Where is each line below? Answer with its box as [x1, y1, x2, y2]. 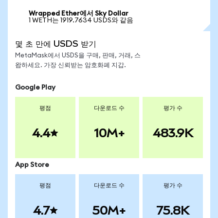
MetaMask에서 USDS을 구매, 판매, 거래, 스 [15, 53, 141, 59]
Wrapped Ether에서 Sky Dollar [29, 10, 128, 17]
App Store [15, 162, 49, 168]
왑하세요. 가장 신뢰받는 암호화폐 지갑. [15, 62, 126, 69]
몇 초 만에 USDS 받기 [15, 38, 96, 49]
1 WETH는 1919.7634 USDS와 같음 [29, 17, 133, 24]
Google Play [15, 84, 55, 91]
